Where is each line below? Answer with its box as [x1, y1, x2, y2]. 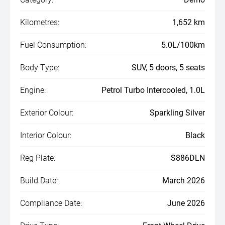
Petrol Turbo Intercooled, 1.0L [101, 84, 205, 95]
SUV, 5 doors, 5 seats [132, 62, 205, 72]
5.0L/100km [161, 39, 205, 50]
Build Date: [20, 175, 58, 185]
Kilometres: [20, 17, 59, 27]
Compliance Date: [20, 197, 82, 208]
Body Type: [20, 62, 59, 72]
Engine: [20, 84, 46, 95]
